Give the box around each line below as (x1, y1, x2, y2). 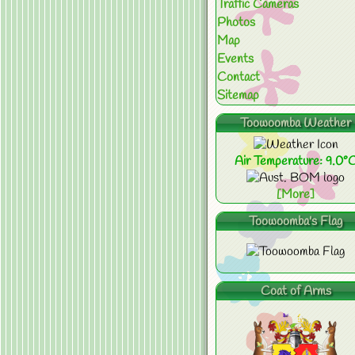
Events (217, 51, 254, 67)
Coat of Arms (260, 283, 331, 300)
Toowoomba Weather (240, 115, 351, 132)
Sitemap (217, 87, 259, 104)
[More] (277, 186, 315, 203)
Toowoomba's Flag (249, 213, 342, 230)
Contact (217, 69, 260, 86)
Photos (217, 14, 255, 31)
